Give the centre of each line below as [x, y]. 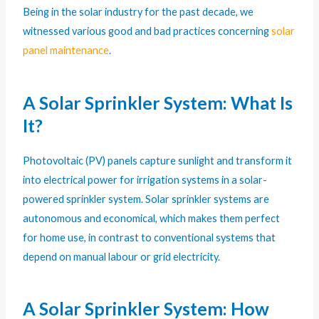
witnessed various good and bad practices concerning [147, 31]
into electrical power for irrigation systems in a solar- [145, 179]
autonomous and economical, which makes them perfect [152, 218]
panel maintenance [66, 51]
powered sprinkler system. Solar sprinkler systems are [146, 199]
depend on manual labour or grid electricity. [122, 256]
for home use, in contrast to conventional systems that [150, 237]
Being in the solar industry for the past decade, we [138, 12]
